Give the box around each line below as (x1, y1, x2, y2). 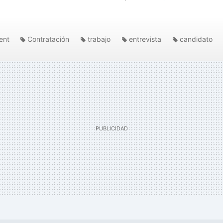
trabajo (88, 35, 111, 43)
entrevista (129, 35, 161, 43)
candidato (180, 35, 213, 43)
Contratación (27, 35, 69, 43)
